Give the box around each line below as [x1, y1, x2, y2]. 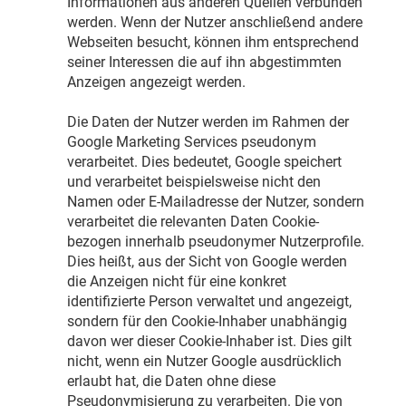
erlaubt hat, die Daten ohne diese [66, 372, 275, 391]
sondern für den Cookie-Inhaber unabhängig [66, 313, 347, 331]
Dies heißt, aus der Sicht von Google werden [66, 253, 347, 271]
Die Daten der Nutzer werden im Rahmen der [66, 113, 349, 131]
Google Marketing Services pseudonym [66, 133, 316, 151]
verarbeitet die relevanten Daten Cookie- [66, 213, 319, 231]
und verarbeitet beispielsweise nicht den [66, 173, 321, 191]
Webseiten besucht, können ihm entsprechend [66, 34, 359, 52]
